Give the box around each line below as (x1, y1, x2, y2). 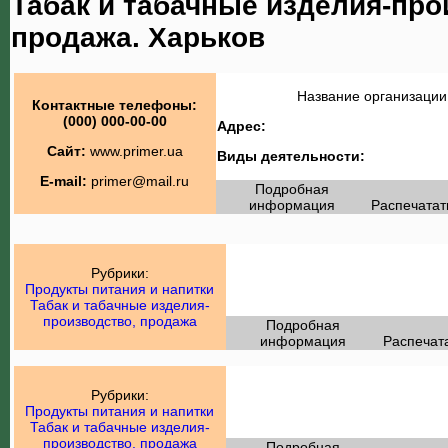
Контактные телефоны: (32, 96, 197, 113)
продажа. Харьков (11, 21, 265, 53)
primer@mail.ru (91, 172, 189, 189)
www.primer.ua (89, 142, 183, 159)
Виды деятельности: (216, 147, 365, 164)
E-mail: (40, 172, 87, 189)
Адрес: (216, 117, 266, 134)
